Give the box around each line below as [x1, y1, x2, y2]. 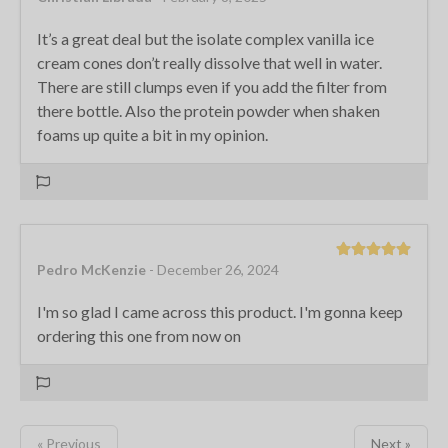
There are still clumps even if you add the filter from [37, 76, 387, 96]
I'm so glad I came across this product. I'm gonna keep [37, 301, 403, 321]
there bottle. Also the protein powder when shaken [37, 100, 380, 120]
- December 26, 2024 [149, 260, 279, 278]
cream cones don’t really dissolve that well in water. [37, 52, 382, 72]
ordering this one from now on [37, 325, 241, 345]
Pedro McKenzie [37, 260, 146, 278]
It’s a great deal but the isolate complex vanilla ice [37, 28, 374, 48]
